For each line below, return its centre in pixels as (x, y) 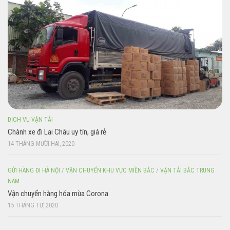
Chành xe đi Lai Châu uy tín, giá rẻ (57, 132)
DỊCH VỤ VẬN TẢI (30, 119)
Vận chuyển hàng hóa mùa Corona (58, 193)
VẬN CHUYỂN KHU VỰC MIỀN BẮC (110, 170)
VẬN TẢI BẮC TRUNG (187, 170)
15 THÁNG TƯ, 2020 (33, 205)
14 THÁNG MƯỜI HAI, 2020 (41, 143)
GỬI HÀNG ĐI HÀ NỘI (34, 170)
